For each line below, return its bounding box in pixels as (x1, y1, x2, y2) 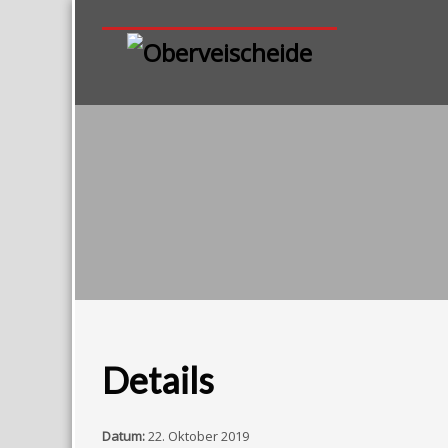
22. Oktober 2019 (145, 427, 252, 445)
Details (102, 358, 214, 402)
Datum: (102, 427, 145, 445)
